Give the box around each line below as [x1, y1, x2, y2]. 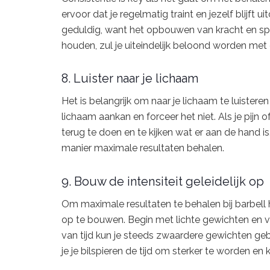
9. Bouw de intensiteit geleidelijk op [61, 174, 264, 189]
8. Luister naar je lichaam [61, 71, 198, 86]
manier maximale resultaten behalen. [61, 142, 224, 154]
